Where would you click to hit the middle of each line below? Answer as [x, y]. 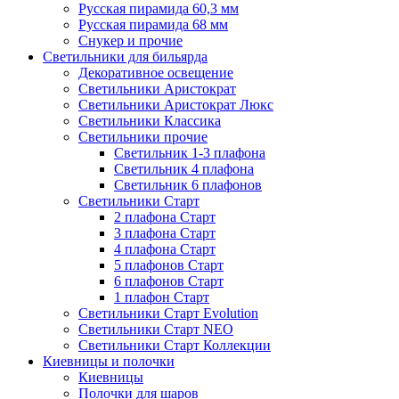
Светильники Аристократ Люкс [176, 105]
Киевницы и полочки [109, 362]
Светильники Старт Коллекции [175, 346]
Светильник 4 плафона [184, 169]
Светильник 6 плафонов [188, 185]
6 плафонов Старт [169, 281]
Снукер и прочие [130, 41]
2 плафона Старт [165, 217]
